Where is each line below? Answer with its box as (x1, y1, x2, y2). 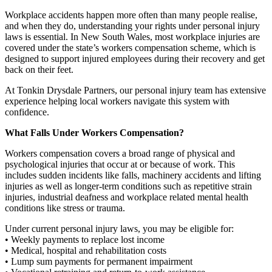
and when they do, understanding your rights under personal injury (5, 20, 260, 31)
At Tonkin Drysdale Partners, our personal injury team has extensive (5, 84, 266, 95)
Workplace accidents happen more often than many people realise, (5, 9, 257, 20)
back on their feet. (5, 64, 73, 75)
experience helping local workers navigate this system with (5, 95, 229, 106)
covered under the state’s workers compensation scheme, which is (5, 42, 256, 53)
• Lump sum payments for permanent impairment (5, 256, 192, 267)
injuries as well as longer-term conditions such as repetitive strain (5, 180, 252, 191)
